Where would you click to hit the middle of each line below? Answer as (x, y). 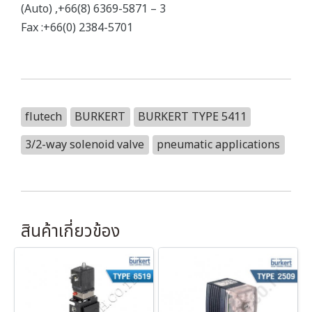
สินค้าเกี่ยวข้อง (70, 232)
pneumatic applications (219, 145)
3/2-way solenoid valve (85, 145)
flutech (44, 117)
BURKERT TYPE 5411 (192, 117)
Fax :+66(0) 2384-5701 (77, 28)
